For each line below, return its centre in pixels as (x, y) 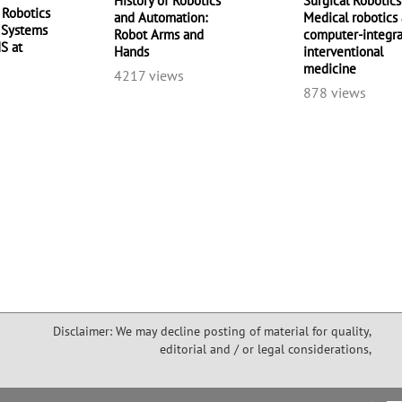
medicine (329, 69)
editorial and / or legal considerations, (266, 350)
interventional (343, 52)
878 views (334, 93)
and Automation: (160, 18)
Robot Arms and (158, 35)
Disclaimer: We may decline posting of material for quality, (212, 332)
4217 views (149, 76)
